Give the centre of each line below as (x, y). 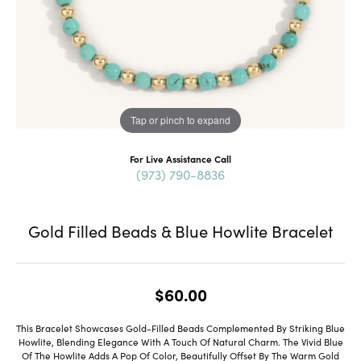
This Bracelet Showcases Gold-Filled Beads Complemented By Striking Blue (180, 328)
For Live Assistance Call (180, 158)
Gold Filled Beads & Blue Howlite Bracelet (180, 230)
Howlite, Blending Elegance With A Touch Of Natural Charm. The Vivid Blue (180, 341)
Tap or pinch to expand (180, 120)
